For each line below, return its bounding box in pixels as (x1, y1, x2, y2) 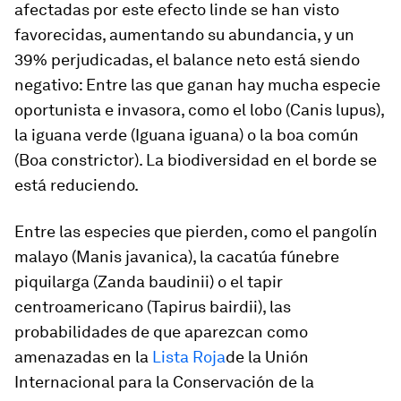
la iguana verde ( (14, 125, 135, 144)
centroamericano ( (14, 297, 151, 316)
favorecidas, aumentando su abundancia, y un (14, 25, 354, 44)
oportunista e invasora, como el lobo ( (14, 100, 290, 119)
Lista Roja (152, 347, 226, 366)
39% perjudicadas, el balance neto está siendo (14, 50, 360, 69)
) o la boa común (239, 125, 359, 144)
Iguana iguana (135, 125, 239, 144)
